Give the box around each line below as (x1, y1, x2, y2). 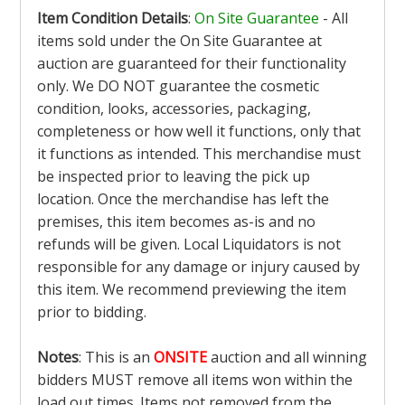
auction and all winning (207, 347, 367, 368)
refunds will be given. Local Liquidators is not (37, 234, 341, 255)
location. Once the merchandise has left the (37, 189, 329, 210)
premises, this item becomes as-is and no (37, 212, 316, 232)
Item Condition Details (37, 8, 188, 29)
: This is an (79, 347, 154, 368)
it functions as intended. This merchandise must (37, 144, 361, 165)
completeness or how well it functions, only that (37, 121, 361, 142)
